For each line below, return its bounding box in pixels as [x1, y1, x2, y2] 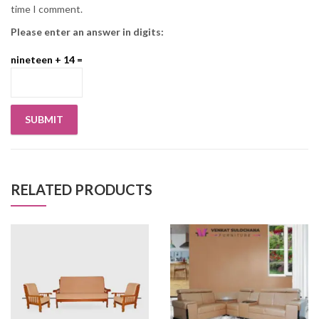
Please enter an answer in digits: [11, 25, 164, 38]
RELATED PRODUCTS [11, 180, 152, 198]
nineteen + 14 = [11, 53, 83, 66]
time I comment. [11, 2, 83, 15]
